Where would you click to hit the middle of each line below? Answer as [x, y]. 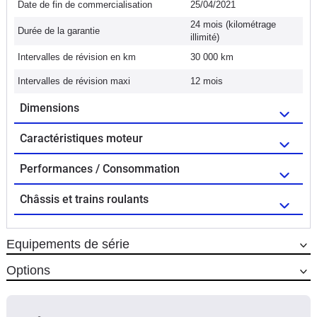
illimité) [205, 37]
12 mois [207, 81]
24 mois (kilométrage [233, 24]
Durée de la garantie [59, 30]
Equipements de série [68, 244]
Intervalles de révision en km [77, 57]
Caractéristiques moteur [81, 138]
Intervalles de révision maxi [74, 81]
